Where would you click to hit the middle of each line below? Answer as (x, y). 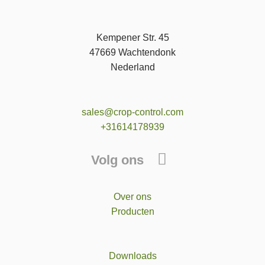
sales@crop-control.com (132, 112)
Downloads (132, 256)
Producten (132, 211)
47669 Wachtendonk (132, 52)
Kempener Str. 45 (132, 37)
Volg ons (118, 160)
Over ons (132, 196)
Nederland (132, 67)
